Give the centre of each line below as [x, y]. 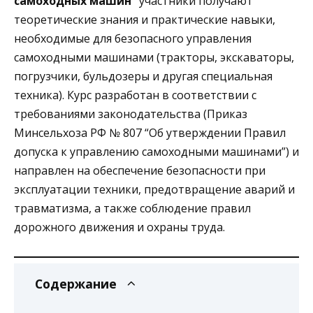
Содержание [76, 283]
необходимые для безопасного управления [133, 39]
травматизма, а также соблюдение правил [132, 209]
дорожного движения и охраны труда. [119, 227]
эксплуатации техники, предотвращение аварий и [154, 190]
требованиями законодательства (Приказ [131, 114]
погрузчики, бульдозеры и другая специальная [143, 77]
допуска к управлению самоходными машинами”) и [156, 152]
